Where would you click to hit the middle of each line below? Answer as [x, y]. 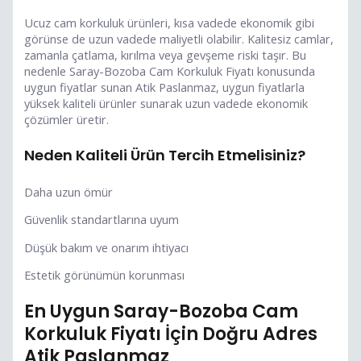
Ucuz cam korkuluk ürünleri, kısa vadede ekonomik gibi [170, 23]
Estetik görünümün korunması [105, 275]
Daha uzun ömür [69, 191]
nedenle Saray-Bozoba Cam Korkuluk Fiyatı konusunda [170, 71]
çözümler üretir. [67, 120]
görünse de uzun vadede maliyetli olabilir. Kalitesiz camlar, [179, 39]
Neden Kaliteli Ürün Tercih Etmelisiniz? [165, 156]
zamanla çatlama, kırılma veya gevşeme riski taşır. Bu [166, 55]
